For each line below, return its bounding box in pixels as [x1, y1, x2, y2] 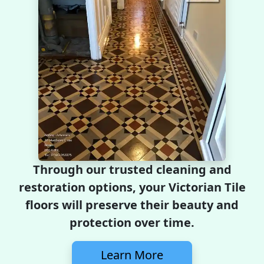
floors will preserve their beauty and [25, 197, 239, 213]
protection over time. [70, 214, 194, 230]
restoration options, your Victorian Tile [18, 179, 246, 195]
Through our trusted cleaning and [32, 161, 232, 177]
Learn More [101, 247, 163, 263]
